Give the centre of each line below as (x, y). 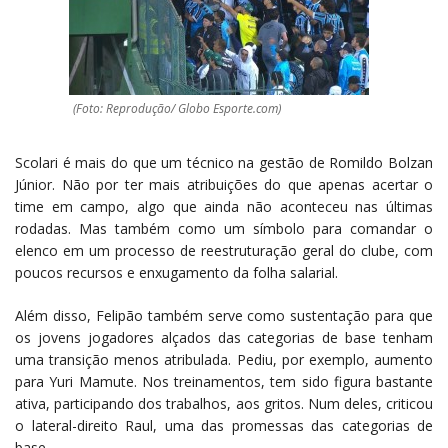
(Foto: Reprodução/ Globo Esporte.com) (177, 108)
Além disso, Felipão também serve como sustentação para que (224, 315)
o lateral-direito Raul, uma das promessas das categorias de (224, 425)
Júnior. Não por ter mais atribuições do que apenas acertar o (224, 184)
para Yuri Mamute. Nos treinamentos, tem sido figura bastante (224, 381)
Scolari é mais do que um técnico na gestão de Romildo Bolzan (224, 162)
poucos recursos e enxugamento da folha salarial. (176, 272)
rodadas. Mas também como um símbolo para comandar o (224, 228)
